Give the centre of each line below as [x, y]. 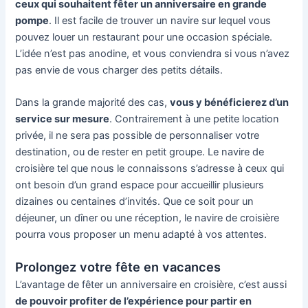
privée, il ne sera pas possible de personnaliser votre [137, 136]
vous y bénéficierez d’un [230, 103]
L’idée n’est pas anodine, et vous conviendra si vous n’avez [153, 54]
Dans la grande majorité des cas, [93, 103]
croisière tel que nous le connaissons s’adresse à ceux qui [150, 169]
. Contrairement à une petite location [195, 119]
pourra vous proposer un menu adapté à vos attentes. [141, 235]
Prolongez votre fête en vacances [118, 266]
